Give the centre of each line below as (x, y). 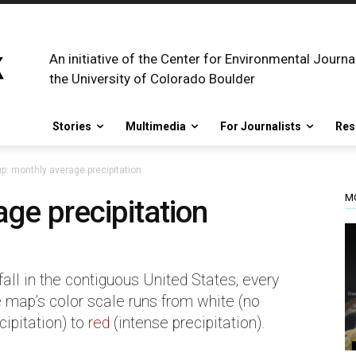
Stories (72, 126)
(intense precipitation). (187, 323)
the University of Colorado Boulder (152, 79)
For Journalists (261, 126)
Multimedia (156, 126)
